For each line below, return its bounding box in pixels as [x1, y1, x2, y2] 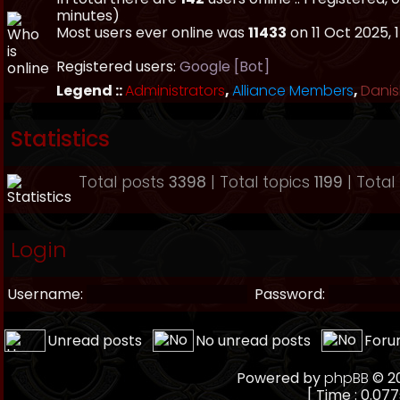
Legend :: [56, 80, 125, 101]
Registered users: [56, 56, 179, 77]
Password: [254, 284, 325, 304]
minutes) [56, 5, 120, 26]
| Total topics [206, 171, 314, 193]
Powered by [236, 368, 324, 388]
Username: [7, 284, 83, 304]
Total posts [79, 171, 169, 193]
